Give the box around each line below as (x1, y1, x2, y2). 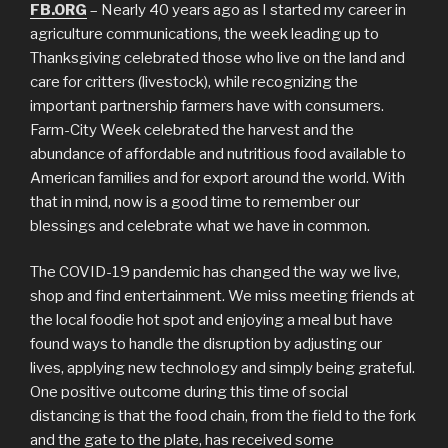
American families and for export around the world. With (30, 168, 405, 187)
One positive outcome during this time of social (30, 383, 348, 402)
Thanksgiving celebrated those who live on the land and (30, 48, 405, 67)
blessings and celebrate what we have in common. (30, 216, 370, 235)
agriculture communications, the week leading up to (30, 24, 379, 43)
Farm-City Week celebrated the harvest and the (30, 120, 354, 139)
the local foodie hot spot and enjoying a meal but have (30, 311, 393, 330)
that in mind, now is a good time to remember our (30, 192, 360, 211)
